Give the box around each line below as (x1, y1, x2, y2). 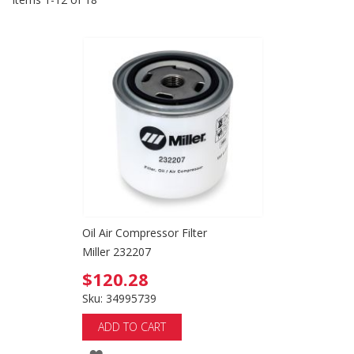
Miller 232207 (82, 244, 151, 259)
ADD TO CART (98, 319, 166, 334)
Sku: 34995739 (82, 291, 156, 306)
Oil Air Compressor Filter (82, 225, 207, 240)
